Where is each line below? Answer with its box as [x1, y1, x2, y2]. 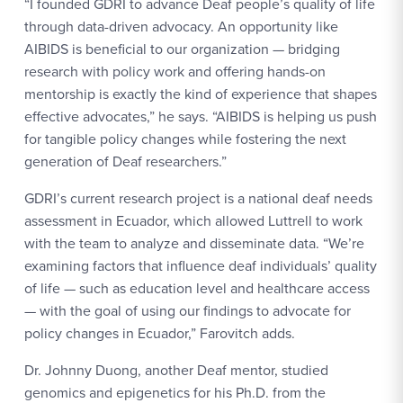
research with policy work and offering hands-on [24, 61, 326, 82]
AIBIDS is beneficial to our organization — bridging [24, 39, 340, 59]
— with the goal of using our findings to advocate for [24, 300, 351, 321]
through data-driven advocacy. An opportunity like [24, 16, 338, 37]
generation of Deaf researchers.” [24, 151, 227, 172]
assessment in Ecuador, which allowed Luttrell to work [24, 210, 363, 231]
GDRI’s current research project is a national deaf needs [24, 188, 372, 209]
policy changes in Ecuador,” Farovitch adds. [24, 323, 295, 344]
